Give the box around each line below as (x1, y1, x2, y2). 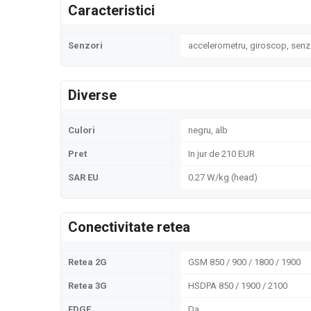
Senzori (68, 40, 103, 51)
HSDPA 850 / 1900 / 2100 (188, 280, 287, 291)
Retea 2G (68, 257, 107, 267)
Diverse (68, 87, 117, 103)
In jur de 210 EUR (188, 149, 255, 159)
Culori (68, 125, 95, 135)
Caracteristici (68, 2, 155, 19)
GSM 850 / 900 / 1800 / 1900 (188, 257, 301, 267)
